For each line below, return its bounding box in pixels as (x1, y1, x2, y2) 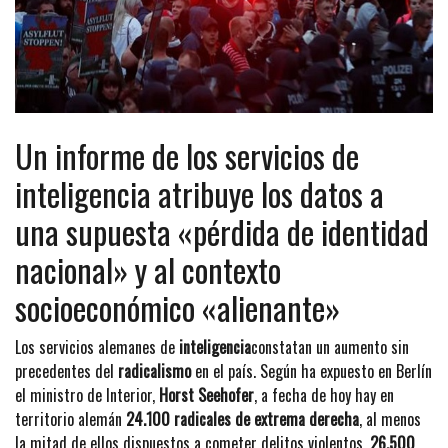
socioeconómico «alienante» (15, 283, 340, 331)
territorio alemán (15, 406, 126, 431)
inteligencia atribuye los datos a (15, 169, 384, 217)
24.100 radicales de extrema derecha (126, 406, 359, 431)
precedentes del (15, 358, 118, 383)
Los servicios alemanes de (15, 334, 179, 359)
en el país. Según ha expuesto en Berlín (191, 358, 432, 383)
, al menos (359, 406, 421, 431)
